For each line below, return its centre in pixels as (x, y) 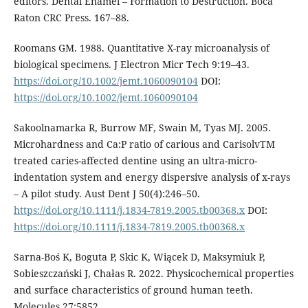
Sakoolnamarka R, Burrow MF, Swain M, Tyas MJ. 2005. (142, 127)
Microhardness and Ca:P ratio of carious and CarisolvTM (144, 144)
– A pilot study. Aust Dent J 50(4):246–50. (107, 193)
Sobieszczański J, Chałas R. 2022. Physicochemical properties (153, 273)
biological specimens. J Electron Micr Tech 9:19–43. (131, 64)
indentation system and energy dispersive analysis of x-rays (152, 177)
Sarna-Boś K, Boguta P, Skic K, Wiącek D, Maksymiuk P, (139, 257)
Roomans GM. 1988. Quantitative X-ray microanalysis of (141, 47)
